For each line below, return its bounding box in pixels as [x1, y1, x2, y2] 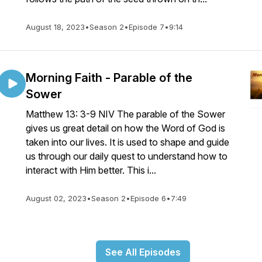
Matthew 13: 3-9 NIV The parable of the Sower [26, 108, 225, 120]
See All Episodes [105, 246, 181, 258]
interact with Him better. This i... [26, 164, 156, 176]
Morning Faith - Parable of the [26, 71, 192, 85]
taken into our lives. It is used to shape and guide [26, 136, 229, 148]
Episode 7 [129, 22, 164, 32]
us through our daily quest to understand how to [26, 150, 227, 162]
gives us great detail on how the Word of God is [26, 122, 225, 134]
